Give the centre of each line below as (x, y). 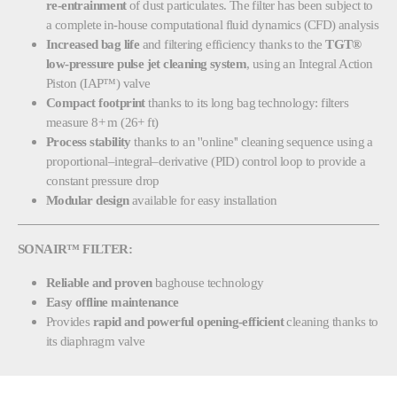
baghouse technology (208, 282)
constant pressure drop (103, 180)
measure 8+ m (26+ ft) (102, 121)
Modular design (88, 199)
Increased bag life (93, 43)
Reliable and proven (99, 282)
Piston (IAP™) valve (98, 82)
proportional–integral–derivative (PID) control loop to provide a (206, 160)
